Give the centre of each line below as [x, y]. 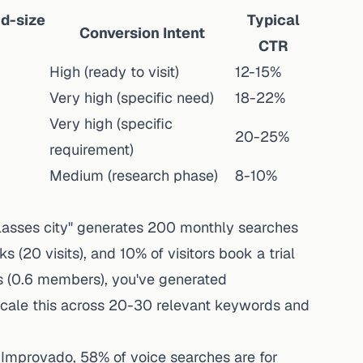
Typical [273, 20]
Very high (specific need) [132, 98]
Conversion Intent [142, 33]
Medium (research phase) [134, 175]
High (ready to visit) [114, 72]
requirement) [92, 149]
